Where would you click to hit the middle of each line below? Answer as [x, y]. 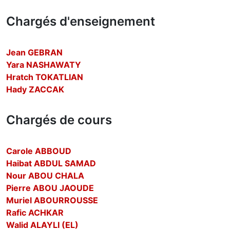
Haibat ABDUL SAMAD [51, 163]
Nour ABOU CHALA [45, 176]
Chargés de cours [59, 120]
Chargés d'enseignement [81, 21]
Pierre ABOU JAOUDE [50, 188]
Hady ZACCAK [35, 89]
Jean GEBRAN [34, 52]
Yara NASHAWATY [44, 65]
